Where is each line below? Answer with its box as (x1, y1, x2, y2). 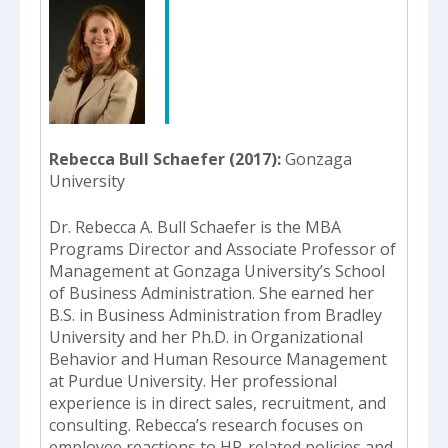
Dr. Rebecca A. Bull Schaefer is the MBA (49, 216, 341, 239)
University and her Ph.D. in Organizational (49, 326, 363, 349)
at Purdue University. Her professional (49, 370, 337, 393)
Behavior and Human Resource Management (49, 348, 387, 371)
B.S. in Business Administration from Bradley (49, 304, 382, 327)
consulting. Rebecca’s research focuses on (49, 414, 363, 437)
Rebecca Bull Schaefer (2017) (49, 148, 277, 171)
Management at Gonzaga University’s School (49, 260, 385, 283)
